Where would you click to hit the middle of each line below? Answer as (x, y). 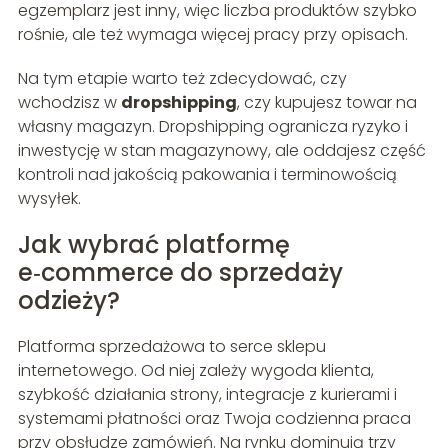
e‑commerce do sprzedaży (180, 273)
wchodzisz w (69, 103)
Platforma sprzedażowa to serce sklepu (171, 347)
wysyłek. (49, 199)
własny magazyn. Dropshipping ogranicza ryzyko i (212, 127)
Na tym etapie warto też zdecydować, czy (182, 79)
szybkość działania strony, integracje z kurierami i (207, 395)
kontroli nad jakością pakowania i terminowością (207, 175)
